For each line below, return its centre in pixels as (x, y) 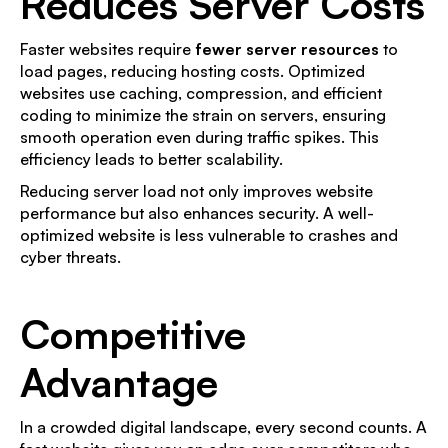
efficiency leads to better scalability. (151, 159)
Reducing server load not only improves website (196, 191)
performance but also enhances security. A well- (197, 213)
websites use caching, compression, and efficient (201, 93)
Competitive (133, 334)
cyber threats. (70, 257)
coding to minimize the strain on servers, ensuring (203, 115)
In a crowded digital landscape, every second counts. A (223, 427)
